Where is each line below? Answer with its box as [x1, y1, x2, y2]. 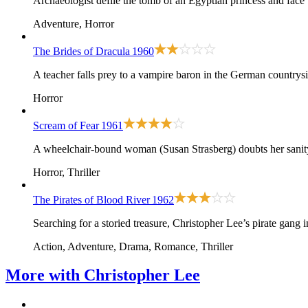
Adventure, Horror [33, 17, 114, 30]
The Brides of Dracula [33, 45, 130, 57]
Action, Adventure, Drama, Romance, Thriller [33, 240, 233, 252]
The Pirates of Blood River [33, 193, 150, 206]
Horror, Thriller [33, 166, 100, 178]
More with [5, 266, 84, 285]
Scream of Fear [33, 119, 99, 131]
